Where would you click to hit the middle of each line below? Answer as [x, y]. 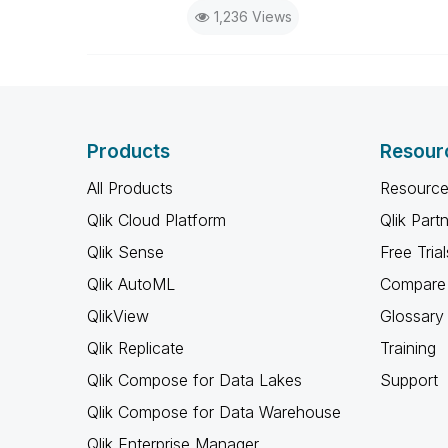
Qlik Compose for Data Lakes [194, 380]
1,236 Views [252, 16]
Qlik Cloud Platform [156, 220]
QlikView [118, 316]
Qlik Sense [125, 252]
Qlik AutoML [131, 284]
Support [408, 380]
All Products [130, 188]
